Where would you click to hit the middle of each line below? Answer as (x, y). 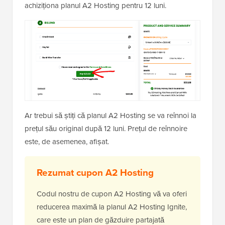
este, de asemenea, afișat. (67, 142)
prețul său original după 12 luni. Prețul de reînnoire (106, 129)
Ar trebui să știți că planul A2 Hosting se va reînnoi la (110, 116)
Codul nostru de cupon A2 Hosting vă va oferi (112, 194)
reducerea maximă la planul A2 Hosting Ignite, (112, 207)
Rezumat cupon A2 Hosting (95, 173)
